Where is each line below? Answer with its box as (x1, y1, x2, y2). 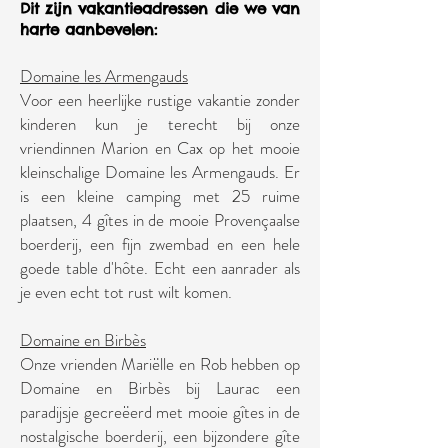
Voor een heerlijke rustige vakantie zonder (20, 88, 300, 112)
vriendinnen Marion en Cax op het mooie (20, 136, 300, 160)
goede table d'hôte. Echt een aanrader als (20, 256, 300, 280)
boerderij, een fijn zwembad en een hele (20, 232, 300, 256)
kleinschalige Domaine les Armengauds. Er (20, 160, 300, 184)
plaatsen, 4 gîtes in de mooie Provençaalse (20, 208, 300, 232)
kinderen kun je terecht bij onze (20, 112, 300, 136)
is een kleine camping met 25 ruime (20, 184, 300, 208)
